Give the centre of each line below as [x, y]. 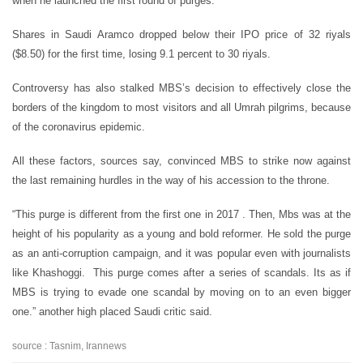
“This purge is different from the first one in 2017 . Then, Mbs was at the [181, 214]
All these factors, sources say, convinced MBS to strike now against [181, 160]
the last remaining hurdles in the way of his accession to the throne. [171, 180]
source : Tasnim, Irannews [69, 346]
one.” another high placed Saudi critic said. [112, 311]
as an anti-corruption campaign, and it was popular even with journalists [181, 253]
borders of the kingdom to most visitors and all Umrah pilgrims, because [181, 107]
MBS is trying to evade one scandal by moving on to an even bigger [181, 292]
